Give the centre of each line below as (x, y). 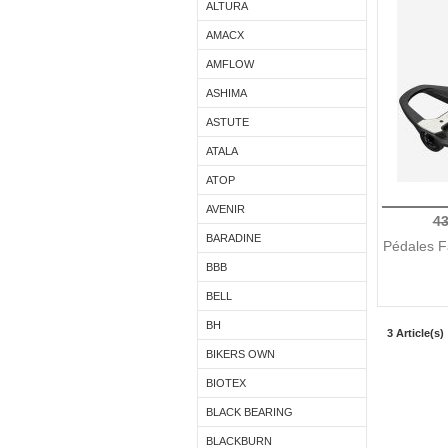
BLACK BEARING (249, 412)
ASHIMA (226, 93)
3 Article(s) (415, 333)
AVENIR (225, 209)
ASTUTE (227, 122)
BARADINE (233, 238)
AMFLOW (230, 64)
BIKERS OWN (240, 354)
